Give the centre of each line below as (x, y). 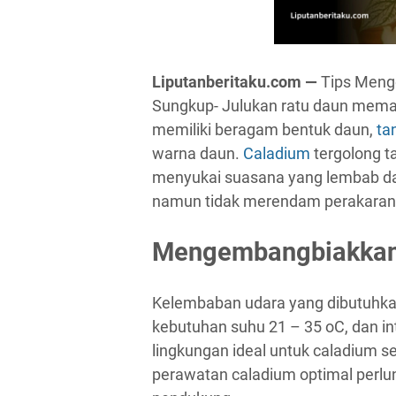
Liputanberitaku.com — (236, 82)
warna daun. (198, 153)
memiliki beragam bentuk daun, (263, 129)
